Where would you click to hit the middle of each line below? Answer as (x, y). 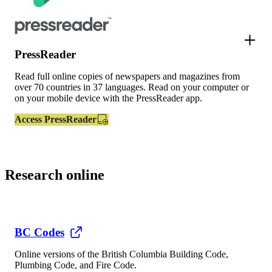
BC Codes (39, 233)
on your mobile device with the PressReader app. (108, 98)
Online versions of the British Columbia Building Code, (121, 254)
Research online (55, 175)
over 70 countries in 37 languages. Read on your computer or (132, 87)
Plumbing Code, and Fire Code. (76, 265)
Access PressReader (56, 119)
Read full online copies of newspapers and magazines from (127, 76)
